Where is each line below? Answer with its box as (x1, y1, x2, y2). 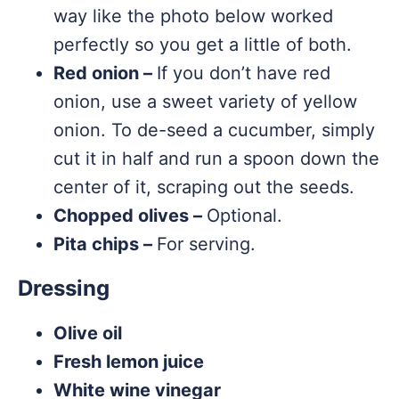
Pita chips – (53, 233, 157, 255)
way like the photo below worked (53, 5, 333, 27)
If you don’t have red (157, 62, 330, 84)
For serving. (157, 233, 256, 255)
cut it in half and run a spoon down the (53, 148, 379, 169)
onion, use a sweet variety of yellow (53, 91, 357, 112)
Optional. (207, 205, 282, 226)
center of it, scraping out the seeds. (53, 176, 354, 198)
